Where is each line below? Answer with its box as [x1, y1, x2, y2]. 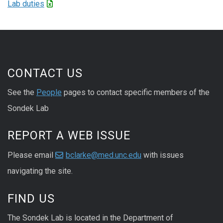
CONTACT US [7, 66, 83, 80]
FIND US [7, 191, 55, 206]
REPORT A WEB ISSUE [7, 128, 130, 143]
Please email [7, 150, 55, 160]
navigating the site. [7, 166, 73, 176]
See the [7, 87, 36, 97]
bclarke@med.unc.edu [66, 150, 141, 160]
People [36, 87, 62, 97]
